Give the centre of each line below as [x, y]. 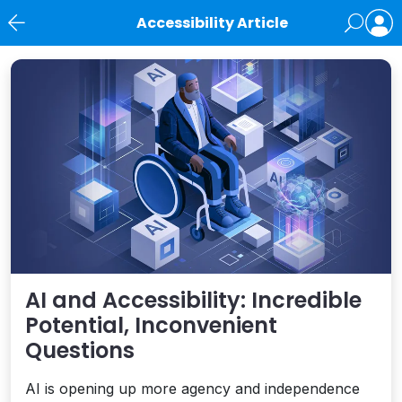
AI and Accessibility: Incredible [193, 300]
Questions [80, 350]
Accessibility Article [212, 23]
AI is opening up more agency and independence [192, 388]
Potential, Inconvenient [151, 325]
